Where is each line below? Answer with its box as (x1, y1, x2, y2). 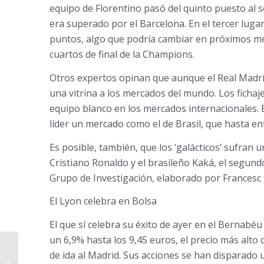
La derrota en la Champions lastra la (21, 246, 150, 256)
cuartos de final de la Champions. (49, 48, 194, 61)
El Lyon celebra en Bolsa (49, 194, 157, 208)
